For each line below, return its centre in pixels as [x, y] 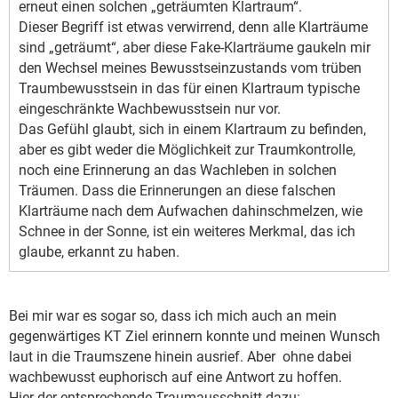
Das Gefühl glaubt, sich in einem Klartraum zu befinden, [192, 130]
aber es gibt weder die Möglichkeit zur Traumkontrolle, [187, 150]
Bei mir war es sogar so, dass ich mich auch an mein [173, 316]
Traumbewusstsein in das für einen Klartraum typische [189, 89]
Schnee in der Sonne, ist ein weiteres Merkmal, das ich [187, 232]
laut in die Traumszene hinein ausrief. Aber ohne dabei [180, 357]
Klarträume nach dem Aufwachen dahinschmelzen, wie [191, 211]
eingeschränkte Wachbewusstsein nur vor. [150, 109]
